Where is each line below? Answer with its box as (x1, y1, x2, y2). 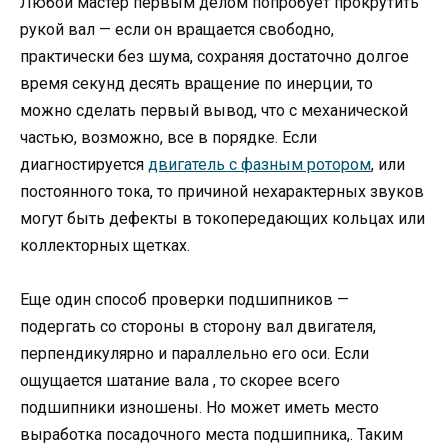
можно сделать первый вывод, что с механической (20, 101, 408, 121)
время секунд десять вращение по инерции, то (20, 74, 373, 94)
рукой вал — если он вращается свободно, (20, 20, 334, 40)
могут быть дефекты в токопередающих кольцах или (20, 209, 425, 229)
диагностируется (20, 155, 148, 175)
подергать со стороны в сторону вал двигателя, (20, 317, 376, 337)
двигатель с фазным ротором (148, 155, 371, 175)
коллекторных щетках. (20, 236, 190, 256)
